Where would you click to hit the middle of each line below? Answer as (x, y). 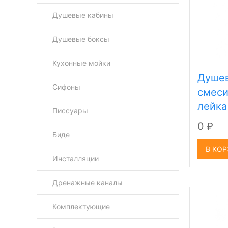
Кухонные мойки (81, 63)
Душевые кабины (83, 15)
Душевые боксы (81, 39)
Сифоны (66, 87)
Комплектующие (81, 206)
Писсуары (70, 111)
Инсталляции (76, 159)
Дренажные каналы (88, 182)
